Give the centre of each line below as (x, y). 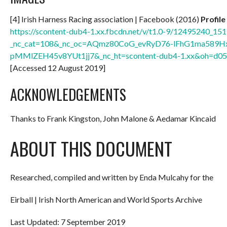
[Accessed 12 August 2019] (58, 67)
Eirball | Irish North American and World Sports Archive (106, 199)
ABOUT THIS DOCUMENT (91, 148)
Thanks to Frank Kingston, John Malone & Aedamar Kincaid (113, 118)
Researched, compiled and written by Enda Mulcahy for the (112, 177)
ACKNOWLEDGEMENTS (68, 94)
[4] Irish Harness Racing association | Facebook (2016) (105, 19)
